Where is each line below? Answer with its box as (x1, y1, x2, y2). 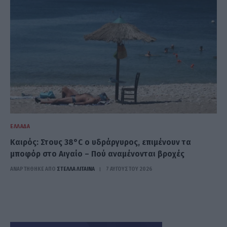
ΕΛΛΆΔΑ (10, 123, 30, 130)
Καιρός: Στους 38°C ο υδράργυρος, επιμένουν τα (10, 137, 191, 148)
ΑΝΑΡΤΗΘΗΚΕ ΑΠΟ (10, 166, 56, 173)
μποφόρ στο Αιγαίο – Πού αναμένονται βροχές (10, 148, 184, 160)
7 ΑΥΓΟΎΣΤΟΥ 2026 (106, 166, 153, 173)
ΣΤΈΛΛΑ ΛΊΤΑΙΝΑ (57, 166, 95, 173)
